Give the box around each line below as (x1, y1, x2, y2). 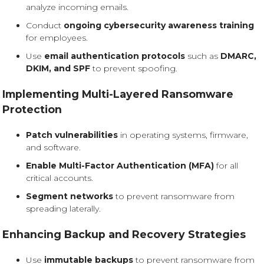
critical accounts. (26, 173, 93, 183)
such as (185, 51, 220, 61)
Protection (2, 103, 62, 115)
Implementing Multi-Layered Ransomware (2, 88, 233, 100)
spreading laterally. (26, 203, 101, 214)
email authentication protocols (44, 51, 185, 61)
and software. (26, 142, 81, 153)
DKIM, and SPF (26, 63, 90, 74)
